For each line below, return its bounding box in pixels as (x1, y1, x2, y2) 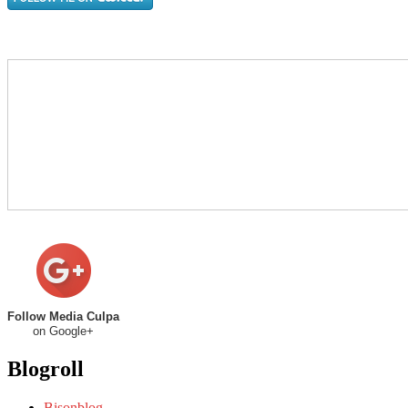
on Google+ (33, 324, 94, 339)
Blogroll (7, 357, 84, 382)
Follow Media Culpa (7, 310, 119, 324)
